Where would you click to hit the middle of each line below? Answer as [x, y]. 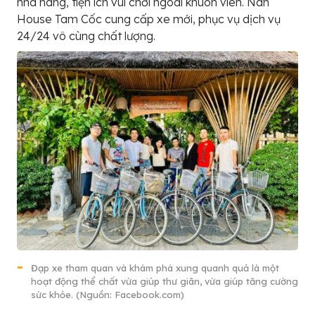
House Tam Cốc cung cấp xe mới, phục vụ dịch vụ [149, 19]
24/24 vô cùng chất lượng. [86, 36]
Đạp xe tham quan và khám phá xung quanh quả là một [155, 268]
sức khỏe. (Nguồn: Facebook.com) [108, 295]
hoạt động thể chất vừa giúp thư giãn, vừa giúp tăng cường [165, 282]
